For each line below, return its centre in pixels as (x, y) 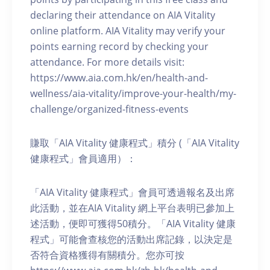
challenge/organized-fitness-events (109, 109)
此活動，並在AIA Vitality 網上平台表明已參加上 (132, 208)
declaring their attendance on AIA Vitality (123, 15)
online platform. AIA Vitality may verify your (128, 30)
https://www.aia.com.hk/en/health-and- (119, 77)
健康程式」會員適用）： (83, 158)
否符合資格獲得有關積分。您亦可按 (107, 255)
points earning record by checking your (119, 46)
